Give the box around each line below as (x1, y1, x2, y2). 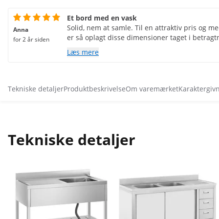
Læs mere (67, 47, 99, 57)
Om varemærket (126, 84, 178, 93)
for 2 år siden (13, 35, 49, 44)
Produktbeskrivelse (64, 84, 126, 93)
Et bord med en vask (67, 13, 137, 22)
